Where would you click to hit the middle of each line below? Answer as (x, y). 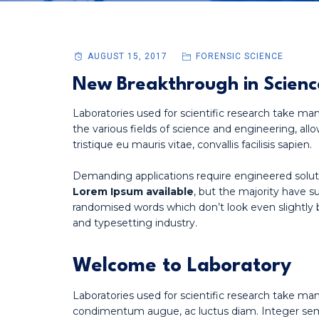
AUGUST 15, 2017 (127, 56)
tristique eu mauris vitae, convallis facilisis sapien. (192, 145)
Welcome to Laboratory (182, 266)
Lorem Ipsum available (133, 192)
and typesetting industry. (135, 223)
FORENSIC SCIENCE (239, 56)
